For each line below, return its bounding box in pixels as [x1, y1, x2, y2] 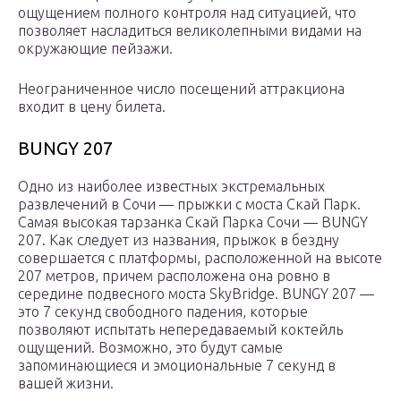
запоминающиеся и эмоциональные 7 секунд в [18, 357, 336, 374]
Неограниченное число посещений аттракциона [18, 81, 345, 98]
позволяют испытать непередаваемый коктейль [18, 321, 343, 338]
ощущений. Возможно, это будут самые [18, 339, 283, 356]
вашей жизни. [18, 375, 114, 392]
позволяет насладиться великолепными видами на [18, 22, 362, 39]
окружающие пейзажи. [18, 40, 173, 57]
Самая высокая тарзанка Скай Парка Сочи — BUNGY [18, 214, 368, 231]
